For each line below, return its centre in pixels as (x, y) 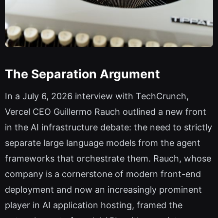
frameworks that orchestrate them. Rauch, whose (108, 159)
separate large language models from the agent (103, 143)
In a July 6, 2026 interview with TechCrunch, (97, 96)
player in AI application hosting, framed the (94, 205)
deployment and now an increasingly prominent (103, 190)
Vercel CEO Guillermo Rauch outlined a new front (106, 112)
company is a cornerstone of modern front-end (103, 174)
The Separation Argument (82, 74)
